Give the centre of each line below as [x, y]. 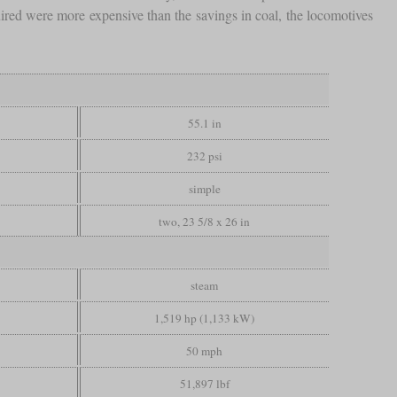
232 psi [204, 156]
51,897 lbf [204, 383]
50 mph [205, 350]
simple [204, 188]
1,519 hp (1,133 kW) [205, 318]
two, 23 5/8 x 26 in [205, 221]
